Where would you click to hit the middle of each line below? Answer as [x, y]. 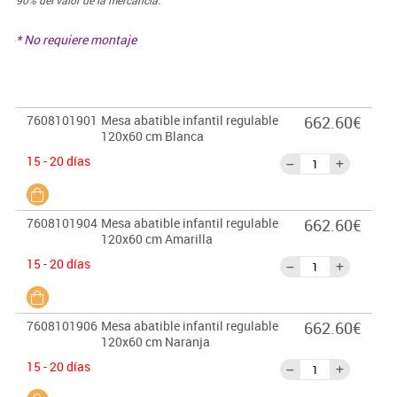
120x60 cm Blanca [152, 136]
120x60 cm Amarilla [156, 239]
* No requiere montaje [76, 40]
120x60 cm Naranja [155, 342]
